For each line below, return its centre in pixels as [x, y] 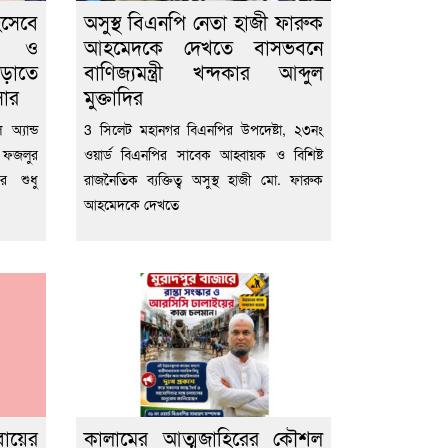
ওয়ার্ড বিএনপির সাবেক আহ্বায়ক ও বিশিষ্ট [203, 154]
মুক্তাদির [113, 97]
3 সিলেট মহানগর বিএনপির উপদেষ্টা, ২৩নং [203, 129]
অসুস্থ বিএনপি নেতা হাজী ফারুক [203, 22]
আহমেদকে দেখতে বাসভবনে [203, 47]
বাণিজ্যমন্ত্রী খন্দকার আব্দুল [203, 72]
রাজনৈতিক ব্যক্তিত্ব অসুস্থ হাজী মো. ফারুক [203, 179]
